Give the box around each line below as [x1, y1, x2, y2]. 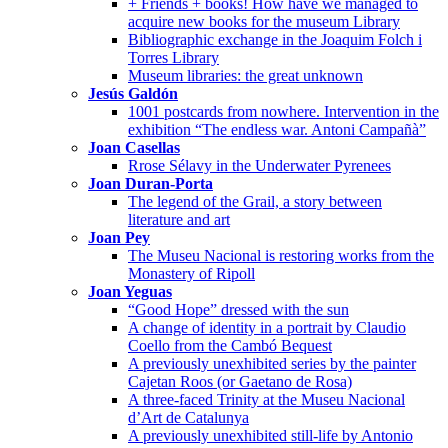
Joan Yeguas [88, 282, 172, 300]
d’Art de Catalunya [128, 408, 249, 426]
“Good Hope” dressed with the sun [128, 300, 349, 318]
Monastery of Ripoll [128, 264, 255, 282]
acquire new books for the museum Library [128, 12, 400, 30]
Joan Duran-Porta [88, 174, 213, 192]
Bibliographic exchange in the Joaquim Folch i [128, 30, 422, 48]
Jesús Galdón [88, 84, 178, 102]
